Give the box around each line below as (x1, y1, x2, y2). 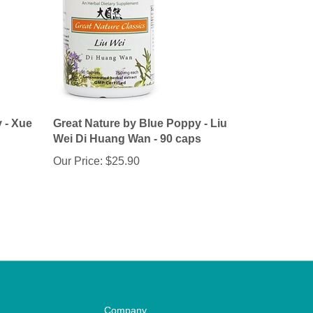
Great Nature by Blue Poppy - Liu (53, 118, 227, 131)
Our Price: (53, 156, 103, 168)
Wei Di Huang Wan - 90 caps (53, 133, 201, 146)
